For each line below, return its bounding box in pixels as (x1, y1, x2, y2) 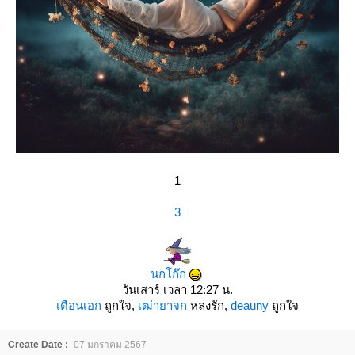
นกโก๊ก (150, 267, 186, 281)
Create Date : (8, 339, 68, 350)
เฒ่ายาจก (138, 299, 187, 312)
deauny (231, 299, 269, 312)
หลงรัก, (187, 299, 231, 312)
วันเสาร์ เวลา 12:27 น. (122, 283, 233, 296)
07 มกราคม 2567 (74, 339, 147, 350)
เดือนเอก (56, 299, 101, 312)
